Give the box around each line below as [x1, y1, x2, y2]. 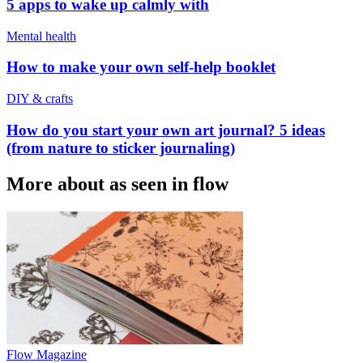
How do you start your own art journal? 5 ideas [6, 121, 325, 139]
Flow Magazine [6, 347, 87, 361]
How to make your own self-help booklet [6, 58, 275, 76]
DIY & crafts [6, 92, 73, 106]
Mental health [6, 28, 76, 43]
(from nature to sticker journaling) [6, 139, 235, 156]
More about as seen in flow [6, 173, 228, 194]
